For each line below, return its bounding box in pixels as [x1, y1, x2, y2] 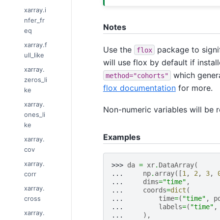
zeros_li [24, 75, 47, 83]
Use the [103, 44, 134, 55]
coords [142, 186, 166, 194]
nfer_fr [24, 16, 45, 24]
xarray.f [24, 40, 47, 49]
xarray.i [24, 5, 46, 14]
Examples [103, 132, 140, 142]
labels [158, 203, 182, 211]
